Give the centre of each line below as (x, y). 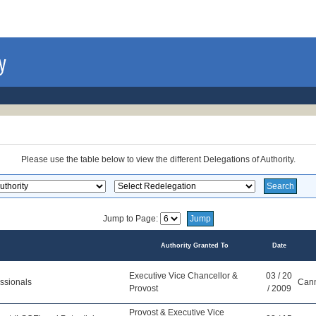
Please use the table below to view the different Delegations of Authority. (158, 159)
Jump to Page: (131, 219)
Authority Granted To (195, 245)
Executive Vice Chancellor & (183, 276)
